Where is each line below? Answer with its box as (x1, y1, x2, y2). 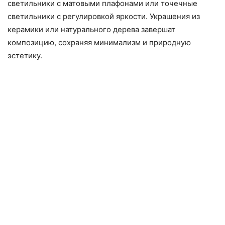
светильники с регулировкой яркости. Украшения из (8, 12, 200, 22)
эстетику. (8, 51, 42, 61)
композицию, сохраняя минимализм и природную (8, 38, 191, 48)
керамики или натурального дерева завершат (8, 25, 175, 35)
